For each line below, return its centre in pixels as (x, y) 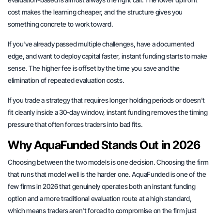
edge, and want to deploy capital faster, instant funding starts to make (108, 56)
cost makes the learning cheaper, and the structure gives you (95, 12)
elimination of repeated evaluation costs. (66, 80)
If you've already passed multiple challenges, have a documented (101, 44)
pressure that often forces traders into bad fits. (75, 124)
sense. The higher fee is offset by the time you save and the (94, 68)
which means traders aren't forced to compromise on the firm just (102, 210)
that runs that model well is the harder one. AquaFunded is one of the (107, 174)
